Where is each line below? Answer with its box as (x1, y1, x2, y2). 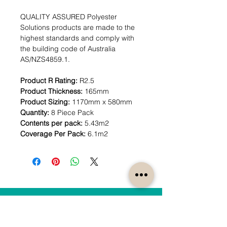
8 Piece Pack (51, 108, 94, 118)
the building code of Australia (20, 44, 116, 54)
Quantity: (20, 108, 51, 118)
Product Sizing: (20, 97, 72, 107)
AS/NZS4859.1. (20, 55, 70, 64)
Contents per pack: (20, 119, 83, 128)
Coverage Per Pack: (20, 129, 88, 139)
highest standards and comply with (20, 33, 134, 43)
